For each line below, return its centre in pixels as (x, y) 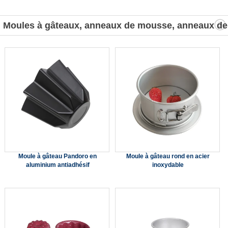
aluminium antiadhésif (58, 165)
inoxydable (168, 165)
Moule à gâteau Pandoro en (58, 156)
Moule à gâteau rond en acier (168, 156)
